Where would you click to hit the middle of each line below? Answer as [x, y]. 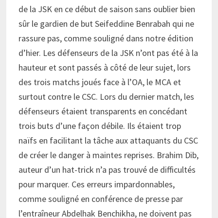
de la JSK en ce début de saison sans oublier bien [107, 9]
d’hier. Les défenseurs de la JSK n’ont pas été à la [108, 53]
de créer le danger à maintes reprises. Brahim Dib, [108, 155]
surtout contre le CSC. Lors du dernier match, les [106, 97]
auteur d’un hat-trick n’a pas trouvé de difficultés [107, 170]
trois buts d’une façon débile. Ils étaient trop [100, 126]
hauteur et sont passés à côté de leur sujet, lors [104, 68]
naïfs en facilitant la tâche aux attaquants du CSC [108, 141]
